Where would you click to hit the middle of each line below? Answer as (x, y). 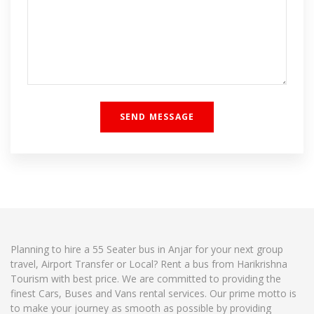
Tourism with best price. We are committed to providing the (146, 279)
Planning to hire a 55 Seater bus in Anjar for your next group (147, 250)
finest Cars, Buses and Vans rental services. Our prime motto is (153, 294)
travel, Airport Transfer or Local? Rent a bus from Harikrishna (149, 264)
